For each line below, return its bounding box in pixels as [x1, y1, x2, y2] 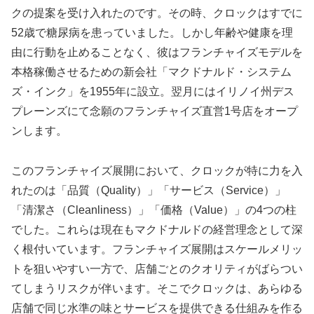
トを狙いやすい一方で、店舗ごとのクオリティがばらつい [11, 263, 303, 275]
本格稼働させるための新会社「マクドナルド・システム [11, 66, 292, 78]
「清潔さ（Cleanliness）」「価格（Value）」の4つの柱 [11, 204, 296, 217]
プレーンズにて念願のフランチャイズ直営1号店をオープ [11, 105, 298, 118]
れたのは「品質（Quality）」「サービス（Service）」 [11, 184, 286, 197]
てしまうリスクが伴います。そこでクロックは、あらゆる [11, 282, 303, 295]
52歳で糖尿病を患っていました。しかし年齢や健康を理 [11, 27, 293, 39]
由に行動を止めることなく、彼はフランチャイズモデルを [11, 46, 303, 59]
